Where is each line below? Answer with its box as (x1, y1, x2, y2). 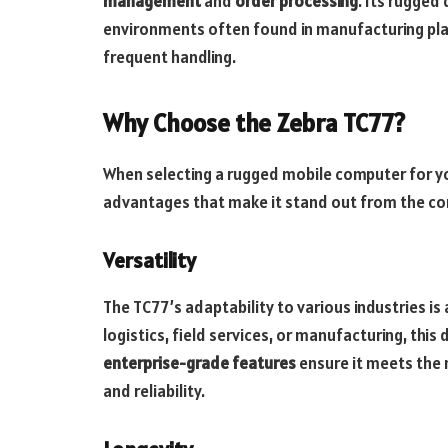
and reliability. (103, 380, 205, 403)
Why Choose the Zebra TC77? (103, 106, 405, 139)
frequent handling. (103, 46, 236, 69)
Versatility (103, 247, 196, 275)
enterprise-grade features (103, 352, 296, 375)
